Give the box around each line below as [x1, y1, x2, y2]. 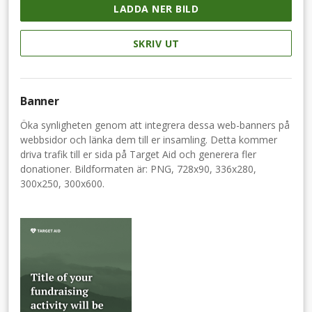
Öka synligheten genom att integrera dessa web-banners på [20, 118, 290, 132]
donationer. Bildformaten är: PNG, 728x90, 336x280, [20, 162, 256, 175]
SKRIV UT [132, 36, 180, 50]
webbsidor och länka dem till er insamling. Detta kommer [20, 132, 277, 146]
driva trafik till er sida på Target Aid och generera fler [20, 147, 256, 161]
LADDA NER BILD [114, 2, 198, 16]
